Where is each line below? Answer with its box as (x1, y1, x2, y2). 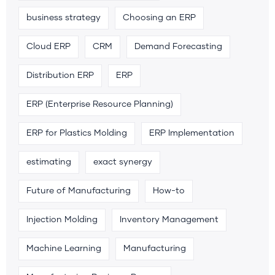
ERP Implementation (149, 128, 234, 137)
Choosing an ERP (123, 13, 196, 22)
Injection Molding (26, 215, 98, 224)
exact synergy (93, 157, 152, 166)
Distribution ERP (26, 71, 94, 80)
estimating (26, 157, 71, 166)
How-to (153, 186, 185, 195)
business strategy (26, 13, 101, 22)
